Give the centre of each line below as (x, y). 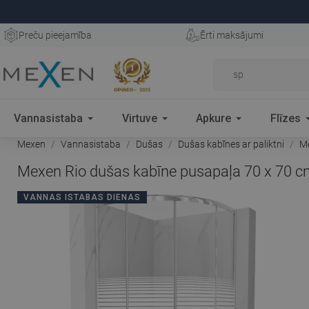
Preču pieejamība (55, 35)
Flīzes (286, 118)
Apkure (214, 118)
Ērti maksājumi (231, 35)
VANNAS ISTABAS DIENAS (82, 197)
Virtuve (139, 118)
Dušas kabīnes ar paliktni (231, 144)
